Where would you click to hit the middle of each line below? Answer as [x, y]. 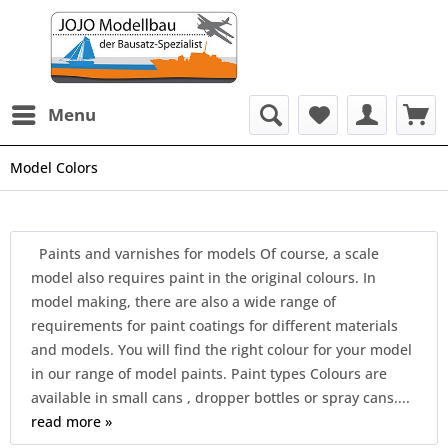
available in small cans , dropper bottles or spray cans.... [220, 397]
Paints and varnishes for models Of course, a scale [205, 253]
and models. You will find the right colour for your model [221, 349]
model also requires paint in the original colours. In [203, 277]
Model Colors [54, 167]
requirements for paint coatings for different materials [214, 325]
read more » [71, 421]
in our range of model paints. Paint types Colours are [209, 373]
